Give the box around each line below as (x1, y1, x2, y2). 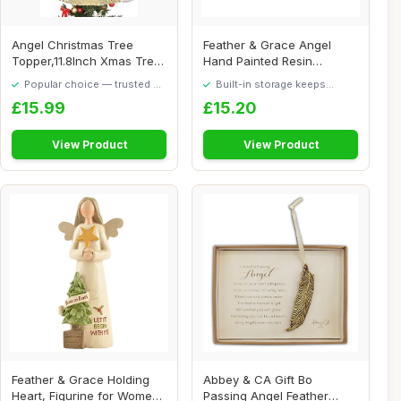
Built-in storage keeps (213, 77, 327, 90)
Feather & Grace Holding (12, 372, 150, 388)
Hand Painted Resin (203, 53, 313, 68)
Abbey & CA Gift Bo (203, 372, 313, 388)
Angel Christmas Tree (12, 37, 134, 52)
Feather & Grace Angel (203, 37, 332, 52)
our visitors (12, 90, 70, 103)
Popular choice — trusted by (21, 77, 166, 90)
